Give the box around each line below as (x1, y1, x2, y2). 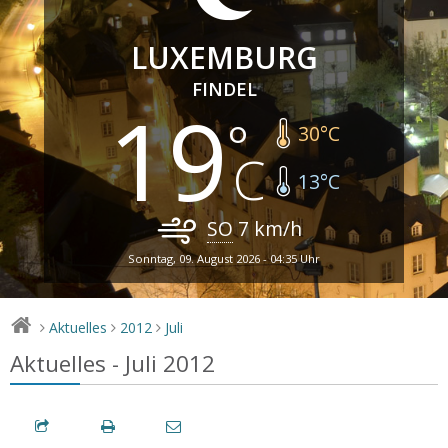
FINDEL (191, 76, 257, 101)
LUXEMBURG (130, 36, 318, 78)
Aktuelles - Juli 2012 (10, 347, 215, 379)
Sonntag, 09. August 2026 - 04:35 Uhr (128, 250, 320, 266)
